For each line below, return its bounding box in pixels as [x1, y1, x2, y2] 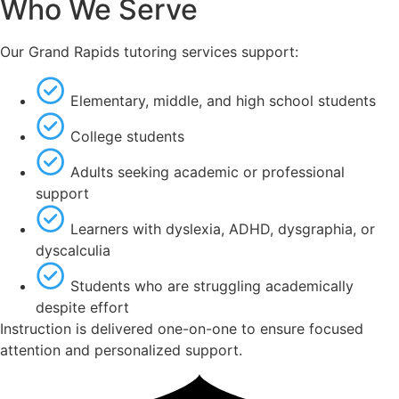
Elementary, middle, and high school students [70, 91, 376, 110]
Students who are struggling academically [70, 276, 354, 295]
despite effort [36, 297, 129, 316]
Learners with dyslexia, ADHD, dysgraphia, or [70, 219, 375, 238]
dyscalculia [36, 240, 110, 259]
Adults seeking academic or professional [70, 162, 345, 181]
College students [70, 126, 184, 145]
